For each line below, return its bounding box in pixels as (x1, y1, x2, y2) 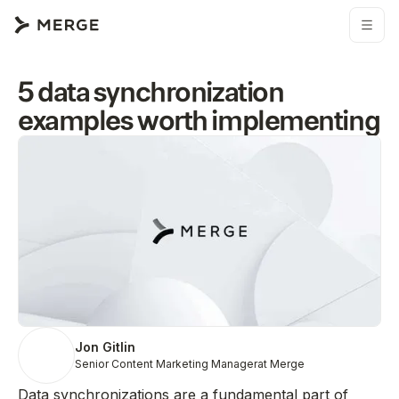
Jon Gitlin (75, 339, 135, 355)
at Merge (257, 357, 305, 371)
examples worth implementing (18, 106, 380, 135)
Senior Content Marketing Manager (75, 357, 257, 371)
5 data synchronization (18, 77, 284, 107)
